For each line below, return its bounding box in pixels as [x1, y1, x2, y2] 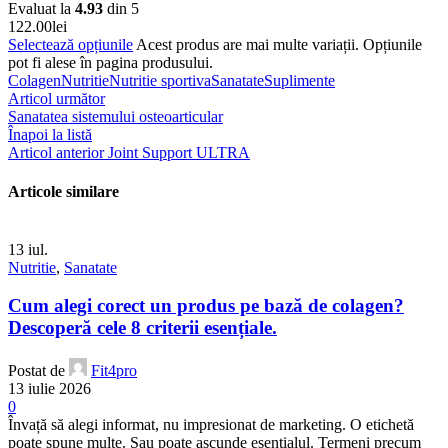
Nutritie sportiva [109, 72, 211, 90]
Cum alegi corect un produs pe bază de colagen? [8, 295, 404, 317]
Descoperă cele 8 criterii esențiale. [8, 317, 277, 339]
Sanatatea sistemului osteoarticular [8, 108, 223, 126]
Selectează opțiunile [8, 36, 133, 54]
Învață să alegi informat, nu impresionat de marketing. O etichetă [8, 416, 414, 434]
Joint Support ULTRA [108, 144, 250, 162]
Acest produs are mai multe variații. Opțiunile [136, 36, 422, 54]
